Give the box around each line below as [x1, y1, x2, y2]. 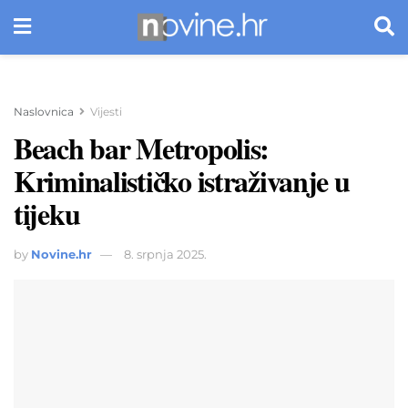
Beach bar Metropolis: [14, 127, 270, 169]
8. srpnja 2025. [124, 246, 207, 261]
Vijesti [90, 105, 122, 118]
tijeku [14, 192, 80, 235]
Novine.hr [31, 246, 92, 261]
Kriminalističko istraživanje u [14, 159, 350, 202]
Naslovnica [14, 105, 74, 118]
